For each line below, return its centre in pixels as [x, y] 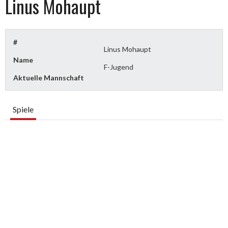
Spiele [23, 109]
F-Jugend [119, 67]
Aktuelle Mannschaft [49, 78]
